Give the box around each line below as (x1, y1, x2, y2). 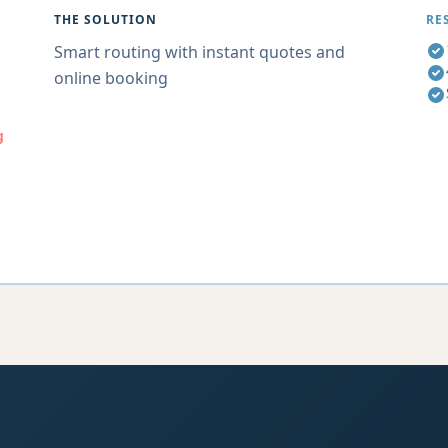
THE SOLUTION (54, 11, 157, 28)
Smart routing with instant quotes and (54, 41, 345, 63)
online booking (54, 67, 168, 89)
